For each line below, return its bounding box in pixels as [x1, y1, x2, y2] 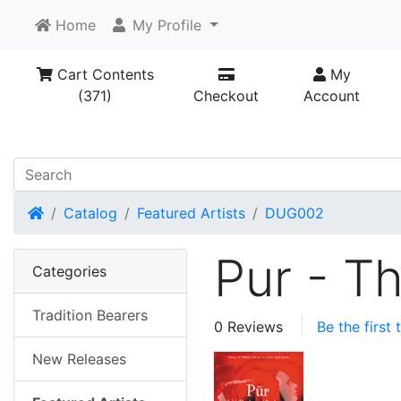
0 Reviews [214, 318, 283, 337]
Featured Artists [137, 204, 245, 223]
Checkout [193, 87, 260, 105]
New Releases [32, 350, 126, 369]
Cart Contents [52, 65, 154, 83]
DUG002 [265, 204, 324, 223]
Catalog [64, 204, 117, 223]
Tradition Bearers [32, 306, 148, 325]
